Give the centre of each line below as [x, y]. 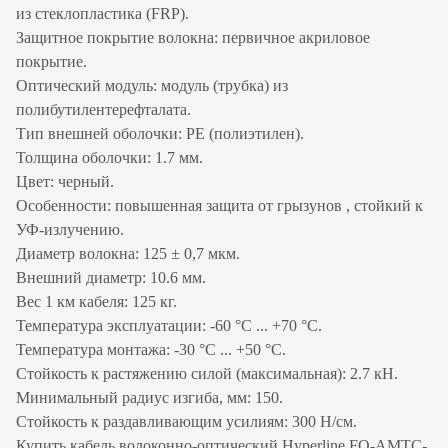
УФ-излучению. [70, 229]
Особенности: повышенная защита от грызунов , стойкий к [219, 205]
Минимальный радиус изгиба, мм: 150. [149, 397]
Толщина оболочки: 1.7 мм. [109, 157]
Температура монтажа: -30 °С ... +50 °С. [151, 349]
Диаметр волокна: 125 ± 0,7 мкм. [128, 253]
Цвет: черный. [65, 181]
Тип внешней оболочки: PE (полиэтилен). [160, 133]
